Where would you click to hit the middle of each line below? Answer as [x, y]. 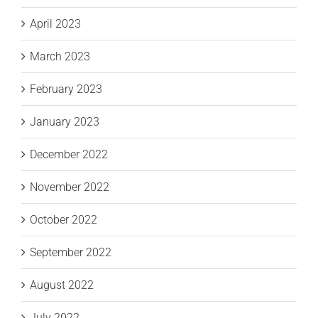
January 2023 [65, 122]
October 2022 [64, 220]
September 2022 [71, 253]
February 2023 [66, 89]
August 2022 [62, 285]
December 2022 [69, 155]
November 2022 [70, 187]
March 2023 [60, 57]
